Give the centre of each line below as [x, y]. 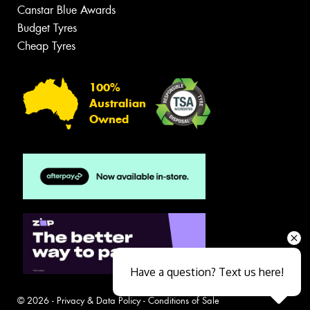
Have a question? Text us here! [207, 272]
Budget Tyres [47, 28]
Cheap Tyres [46, 46]
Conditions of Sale [184, 300]
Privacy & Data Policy [99, 300]
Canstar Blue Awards [66, 10]
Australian [118, 103]
